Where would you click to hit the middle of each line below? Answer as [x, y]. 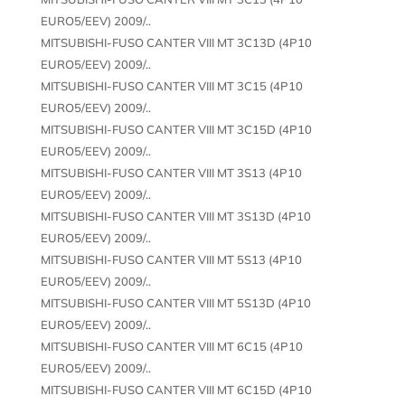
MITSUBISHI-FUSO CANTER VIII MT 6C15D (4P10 [176, 389]
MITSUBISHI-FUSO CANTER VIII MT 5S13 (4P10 [171, 259]
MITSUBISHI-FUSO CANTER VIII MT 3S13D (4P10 [175, 216]
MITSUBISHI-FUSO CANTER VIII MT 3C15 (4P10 [171, 85]
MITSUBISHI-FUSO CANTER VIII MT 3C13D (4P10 [176, 42]
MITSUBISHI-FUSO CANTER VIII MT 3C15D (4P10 [176, 129]
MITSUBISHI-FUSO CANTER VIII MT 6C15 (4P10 [171, 346]
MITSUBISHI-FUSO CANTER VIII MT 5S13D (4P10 [175, 302]
